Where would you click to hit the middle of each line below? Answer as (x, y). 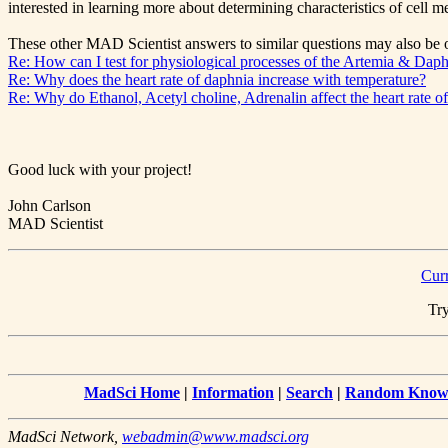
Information (233, 393)
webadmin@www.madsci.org (215, 437)
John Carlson (49, 206)
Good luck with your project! (100, 170)
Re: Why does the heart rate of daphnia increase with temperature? (217, 80)
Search (309, 393)
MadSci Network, (65, 437)
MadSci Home (132, 393)
